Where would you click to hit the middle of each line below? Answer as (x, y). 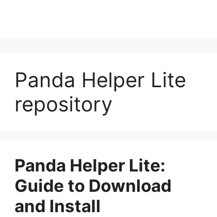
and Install (58, 206)
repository (63, 104)
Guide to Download (93, 186)
